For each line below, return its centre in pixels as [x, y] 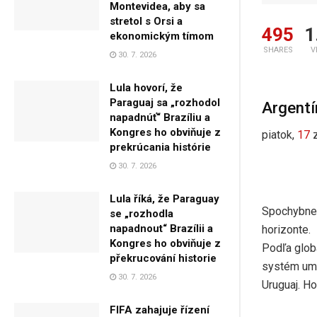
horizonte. [286, 229]
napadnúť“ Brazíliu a [160, 117]
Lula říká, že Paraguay [165, 198]
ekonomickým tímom [162, 36]
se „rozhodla [142, 213]
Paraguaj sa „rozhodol [165, 102]
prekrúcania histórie [160, 147]
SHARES [278, 50]
